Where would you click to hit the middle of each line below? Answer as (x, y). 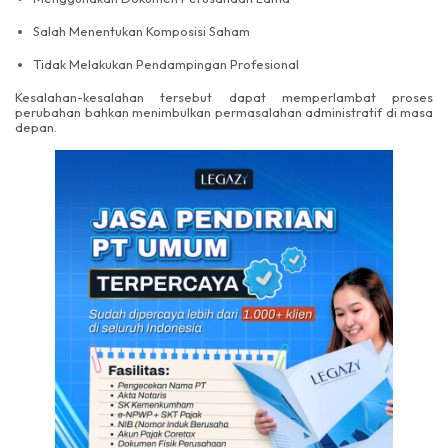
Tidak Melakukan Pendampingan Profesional (166, 64)
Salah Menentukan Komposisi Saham (141, 31)
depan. (36, 127)
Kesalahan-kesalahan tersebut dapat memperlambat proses (224, 97)
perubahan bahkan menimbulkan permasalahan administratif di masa (224, 112)
